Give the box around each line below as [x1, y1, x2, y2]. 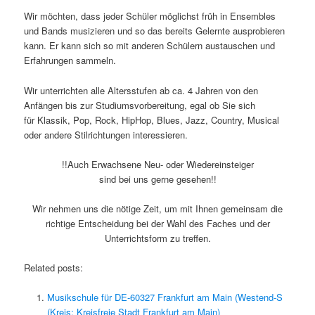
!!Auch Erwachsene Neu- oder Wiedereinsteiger [61, 157, 254, 171]
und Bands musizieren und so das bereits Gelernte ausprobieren [24, 24, 285, 38]
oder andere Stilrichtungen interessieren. [24, 127, 188, 141]
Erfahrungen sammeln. [24, 53, 117, 67]
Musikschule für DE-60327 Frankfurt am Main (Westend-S [46, 290, 283, 304]
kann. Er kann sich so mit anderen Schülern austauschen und [24, 39, 276, 53]
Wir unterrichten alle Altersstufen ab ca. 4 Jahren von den [24, 83, 259, 97]
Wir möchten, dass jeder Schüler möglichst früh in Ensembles [24, 9, 276, 23]
